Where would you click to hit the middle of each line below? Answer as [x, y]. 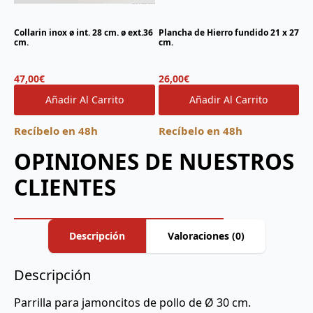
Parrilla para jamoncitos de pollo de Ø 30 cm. [132, 302]
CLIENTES [65, 187]
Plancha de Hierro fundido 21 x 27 [228, 32]
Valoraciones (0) [206, 235]
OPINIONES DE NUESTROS [154, 161]
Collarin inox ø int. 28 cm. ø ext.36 [83, 32]
